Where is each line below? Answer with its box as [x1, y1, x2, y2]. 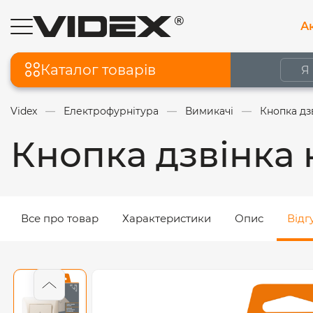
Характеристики [122, 212, 211, 225]
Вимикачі [185, 105, 233, 117]
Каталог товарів [41, 61, 156, 78]
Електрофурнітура [64, 105, 159, 117]
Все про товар [21, 212, 99, 225]
